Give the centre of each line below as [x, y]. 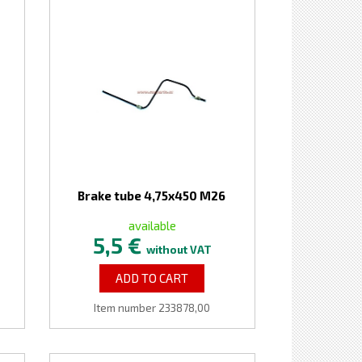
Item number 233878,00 [152, 308]
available [152, 225]
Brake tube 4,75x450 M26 [152, 196]
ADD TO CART [152, 278]
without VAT [179, 250]
